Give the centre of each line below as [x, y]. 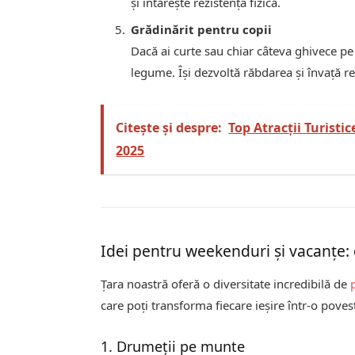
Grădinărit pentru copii [202, 29]
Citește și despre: [169, 127]
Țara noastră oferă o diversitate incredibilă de [226, 284]
